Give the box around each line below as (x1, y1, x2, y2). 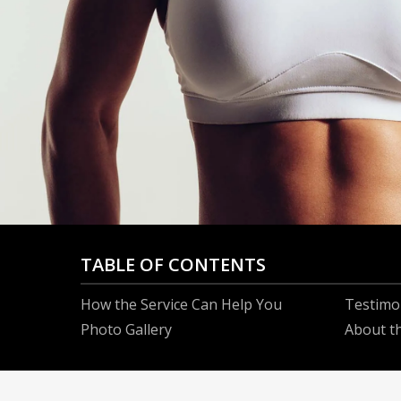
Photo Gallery (81, 320, 173, 339)
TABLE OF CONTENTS (81, 252, 267, 277)
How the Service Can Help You (81, 294, 283, 314)
